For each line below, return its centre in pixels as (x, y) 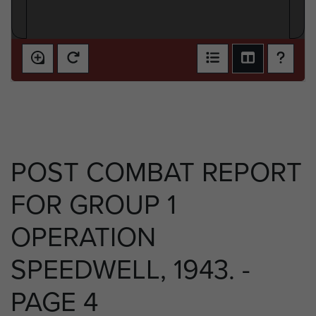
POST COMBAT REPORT (156, 172)
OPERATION (83, 237)
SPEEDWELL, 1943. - (130, 270)
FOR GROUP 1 (93, 205)
